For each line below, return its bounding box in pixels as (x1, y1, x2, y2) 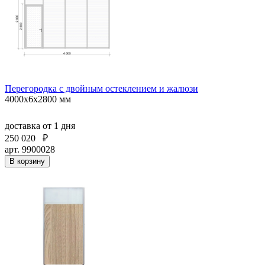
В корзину (9, 157, 45, 166)
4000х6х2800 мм (5, 94, 71, 105)
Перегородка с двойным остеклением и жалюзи (5, 83, 198, 94)
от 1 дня (43, 121, 75, 131)
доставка (5, 121, 43, 131)
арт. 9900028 (5, 144, 55, 155)
